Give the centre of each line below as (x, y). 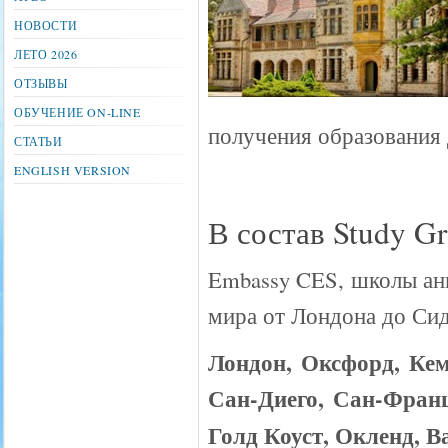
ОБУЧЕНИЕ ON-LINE (77, 112)
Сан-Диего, (270, 398)
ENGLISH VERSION (72, 170)
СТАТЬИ (38, 141)
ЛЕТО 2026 (46, 54)
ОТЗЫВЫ (41, 83)
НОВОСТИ (46, 25)
